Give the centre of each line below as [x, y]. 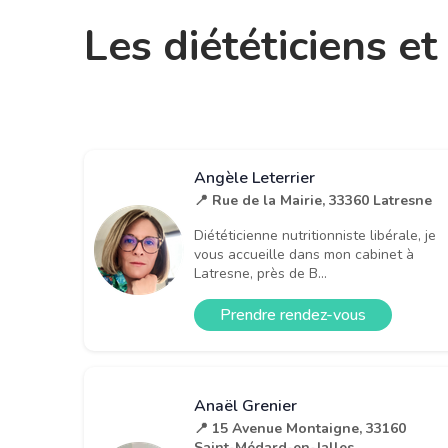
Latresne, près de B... [260, 274]
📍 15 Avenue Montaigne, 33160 [300, 428]
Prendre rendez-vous [293, 315]
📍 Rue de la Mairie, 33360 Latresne [313, 201]
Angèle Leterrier [254, 178]
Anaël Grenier [245, 405]
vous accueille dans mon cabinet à [304, 255]
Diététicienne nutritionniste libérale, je [315, 236]
